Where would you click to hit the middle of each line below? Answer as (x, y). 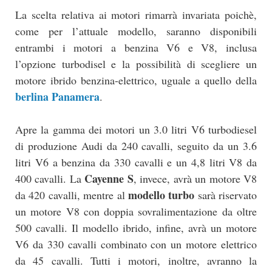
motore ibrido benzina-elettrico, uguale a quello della (136, 80)
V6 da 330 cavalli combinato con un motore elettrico (136, 244)
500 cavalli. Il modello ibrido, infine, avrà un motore (136, 227)
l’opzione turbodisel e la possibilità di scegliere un (136, 63)
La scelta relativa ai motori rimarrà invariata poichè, (136, 14)
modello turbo (161, 195)
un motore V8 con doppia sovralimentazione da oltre (136, 211)
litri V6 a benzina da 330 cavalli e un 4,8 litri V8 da (136, 162)
